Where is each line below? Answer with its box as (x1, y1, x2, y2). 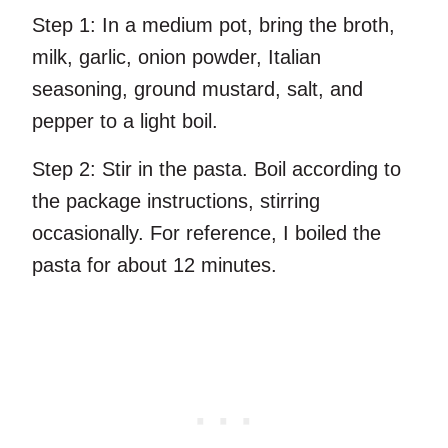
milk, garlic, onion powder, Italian (32, 46, 321, 69)
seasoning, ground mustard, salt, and (32, 78, 363, 101)
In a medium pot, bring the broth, (96, 14, 395, 37)
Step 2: (32, 158, 96, 181)
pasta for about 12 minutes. (32, 254, 277, 277)
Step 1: (32, 14, 96, 37)
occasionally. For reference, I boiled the (32, 222, 381, 245)
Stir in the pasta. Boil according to (96, 158, 401, 181)
